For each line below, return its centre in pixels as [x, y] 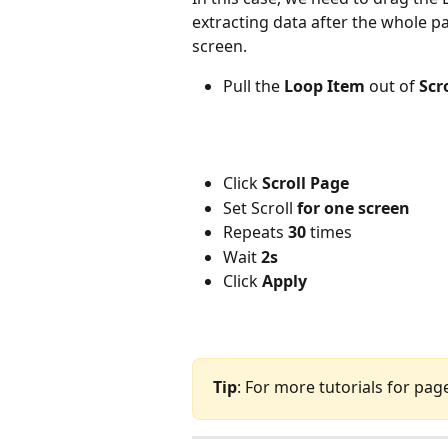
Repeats [255, 232]
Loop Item [322, 85]
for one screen [353, 207]
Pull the [251, 85]
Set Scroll [260, 207]
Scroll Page [305, 183]
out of [392, 85]
